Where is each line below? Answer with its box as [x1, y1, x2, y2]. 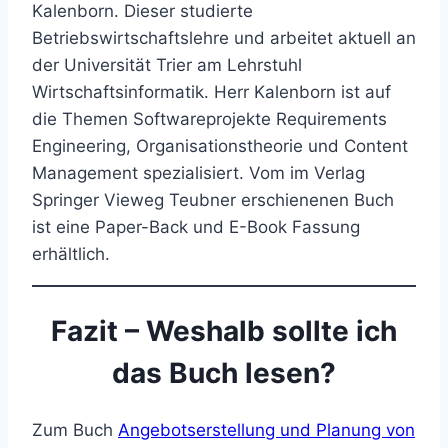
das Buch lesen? [112, 355, 336, 390]
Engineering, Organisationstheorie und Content [32, 135, 408, 156]
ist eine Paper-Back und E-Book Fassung [32, 216, 360, 237]
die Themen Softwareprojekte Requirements [32, 108, 387, 129]
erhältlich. [32, 243, 110, 264]
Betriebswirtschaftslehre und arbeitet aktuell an [32, 27, 416, 48]
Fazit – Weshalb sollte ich [51, 313, 397, 348]
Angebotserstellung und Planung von [118, 420, 415, 441]
